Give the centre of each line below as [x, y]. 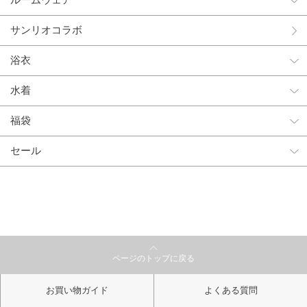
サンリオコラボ [46, 30]
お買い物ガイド [77, 290]
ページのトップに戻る [153, 258]
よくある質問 [231, 290]
